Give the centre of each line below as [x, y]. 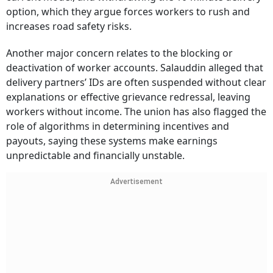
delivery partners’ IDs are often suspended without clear [136, 83]
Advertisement [136, 182]
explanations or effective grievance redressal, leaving [128, 97]
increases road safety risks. [69, 27]
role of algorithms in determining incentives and [118, 126]
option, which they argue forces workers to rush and [128, 12]
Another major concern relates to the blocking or [119, 53]
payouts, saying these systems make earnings [112, 141]
